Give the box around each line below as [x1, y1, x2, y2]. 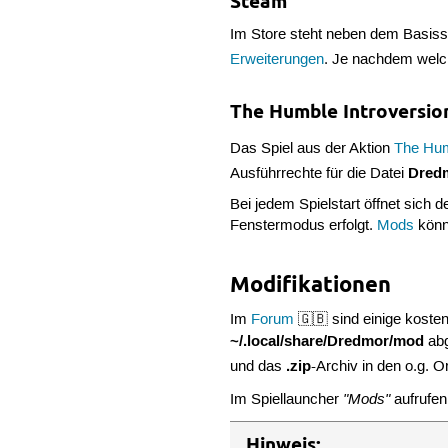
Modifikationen [230, 271, 392, 298]
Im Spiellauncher [230, 390, 344, 409]
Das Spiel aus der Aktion [230, 139, 395, 158]
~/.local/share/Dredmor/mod [230, 331, 425, 352]
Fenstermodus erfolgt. [230, 217, 378, 236]
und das [230, 358, 287, 377]
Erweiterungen [230, 50, 325, 69]
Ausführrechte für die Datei [230, 164, 409, 183]
